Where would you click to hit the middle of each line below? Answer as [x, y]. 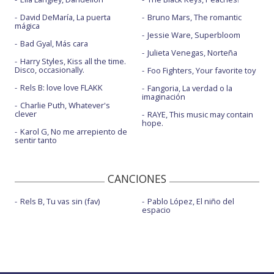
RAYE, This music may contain [200, 115]
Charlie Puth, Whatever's [65, 106]
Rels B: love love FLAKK [61, 88]
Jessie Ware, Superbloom [194, 35]
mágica [27, 26]
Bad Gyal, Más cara [54, 44]
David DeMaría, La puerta [65, 17]
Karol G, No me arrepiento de [74, 132]
